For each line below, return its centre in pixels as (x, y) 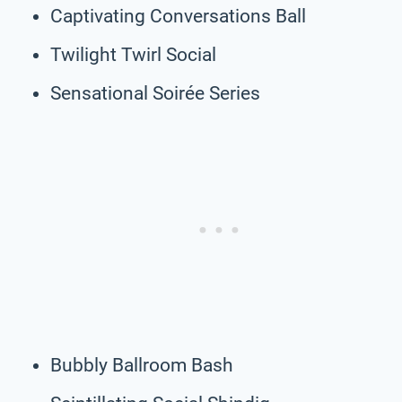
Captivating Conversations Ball (178, 16)
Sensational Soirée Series (155, 93)
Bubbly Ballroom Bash (142, 365)
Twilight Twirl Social (133, 54)
